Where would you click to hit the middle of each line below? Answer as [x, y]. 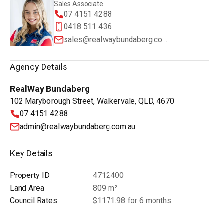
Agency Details [39, 66]
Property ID [30, 175]
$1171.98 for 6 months [132, 200]
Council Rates [33, 200]
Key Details [32, 153]
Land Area [27, 188]
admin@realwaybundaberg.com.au [78, 126]
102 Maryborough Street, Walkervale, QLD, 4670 [92, 101]
